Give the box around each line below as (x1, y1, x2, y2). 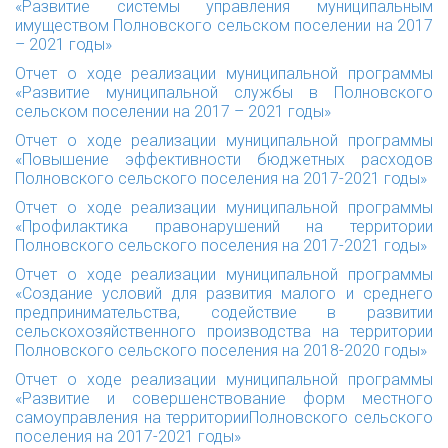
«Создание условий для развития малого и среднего (15, 284, 433, 303)
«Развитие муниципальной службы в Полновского (15, 83, 433, 102)
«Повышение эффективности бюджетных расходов (15, 150, 433, 169)
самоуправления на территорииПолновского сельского (15, 408, 433, 427)
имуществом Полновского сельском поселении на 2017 (15, 16, 433, 35)
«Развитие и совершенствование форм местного (15, 389, 433, 408)
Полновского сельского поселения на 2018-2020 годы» (15, 341, 427, 360)
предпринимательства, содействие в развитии (15, 303, 433, 322)
